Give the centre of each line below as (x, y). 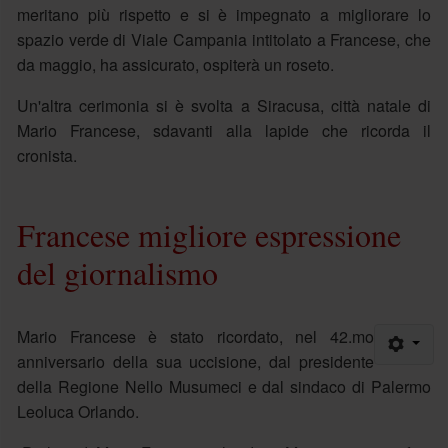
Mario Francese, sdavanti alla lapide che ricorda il (224, 130)
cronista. (46, 155)
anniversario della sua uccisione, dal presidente (195, 361)
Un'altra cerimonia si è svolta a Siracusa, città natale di (224, 105)
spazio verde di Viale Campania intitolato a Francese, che (224, 39)
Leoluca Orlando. (77, 411)
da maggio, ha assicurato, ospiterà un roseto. (175, 64)
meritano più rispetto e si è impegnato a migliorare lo (224, 14)
